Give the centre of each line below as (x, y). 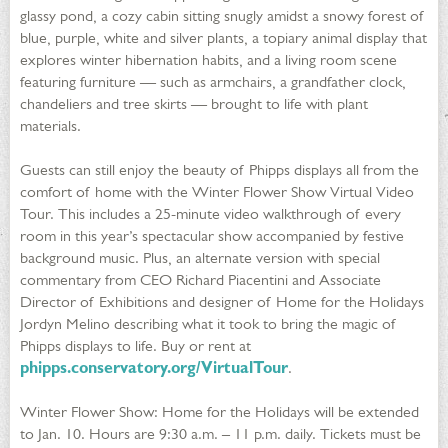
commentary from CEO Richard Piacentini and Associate (200, 280)
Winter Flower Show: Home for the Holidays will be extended (219, 412)
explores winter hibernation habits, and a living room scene (208, 60)
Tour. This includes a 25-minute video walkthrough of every (210, 214)
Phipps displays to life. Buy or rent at (135, 346)
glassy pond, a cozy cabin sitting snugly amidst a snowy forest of (222, 16)
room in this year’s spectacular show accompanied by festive (212, 236)
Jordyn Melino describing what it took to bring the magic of (208, 324)
